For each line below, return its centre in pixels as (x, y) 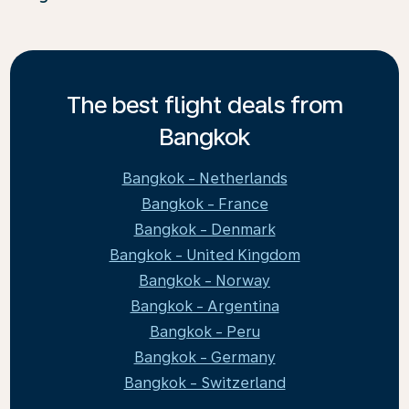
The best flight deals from (204, 105)
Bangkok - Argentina (204, 306)
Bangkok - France (204, 204)
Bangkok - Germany (204, 357)
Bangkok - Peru (204, 332)
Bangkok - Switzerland (204, 383)
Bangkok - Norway (204, 281)
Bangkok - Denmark (204, 230)
